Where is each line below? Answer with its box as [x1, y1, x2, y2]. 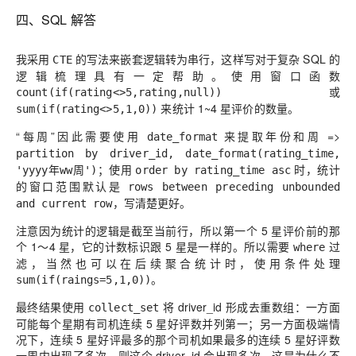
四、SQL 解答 [16, 10, 96, 29]
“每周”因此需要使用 [16, 127, 147, 144]
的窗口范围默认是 [16, 177, 128, 194]
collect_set [88, 300, 160, 314]
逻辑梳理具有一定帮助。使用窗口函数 [16, 67, 340, 83]
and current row [16, 196, 113, 210]
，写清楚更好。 [112, 194, 192, 211]
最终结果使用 [16, 298, 89, 315]
